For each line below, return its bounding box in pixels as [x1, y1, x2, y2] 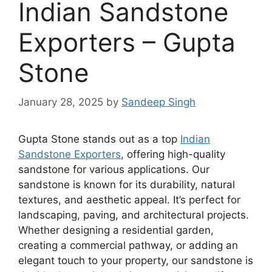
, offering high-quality [121, 148, 225, 161]
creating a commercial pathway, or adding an [18, 239, 238, 252]
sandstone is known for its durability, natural [18, 178, 235, 191]
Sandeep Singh [121, 96, 195, 109]
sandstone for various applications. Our [18, 163, 209, 176]
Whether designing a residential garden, [18, 224, 214, 237]
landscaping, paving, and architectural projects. [18, 209, 249, 222]
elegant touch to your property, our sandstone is [18, 254, 253, 267]
